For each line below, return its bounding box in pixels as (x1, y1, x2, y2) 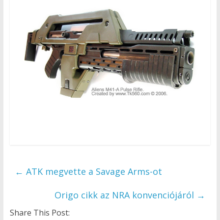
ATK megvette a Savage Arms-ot (23, 165, 162, 178)
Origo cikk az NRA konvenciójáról (55, 189, 197, 201)
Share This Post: (9, 207, 70, 219)
